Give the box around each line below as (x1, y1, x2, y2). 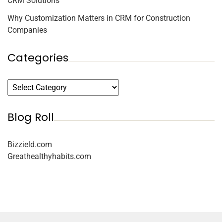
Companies (7, 25, 47, 35)
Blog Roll (7, 110, 54, 125)
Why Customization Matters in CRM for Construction (7, 13, 190, 23)
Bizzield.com (7, 140, 52, 150)
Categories (7, 50, 68, 66)
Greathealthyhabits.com (7, 152, 91, 162)
